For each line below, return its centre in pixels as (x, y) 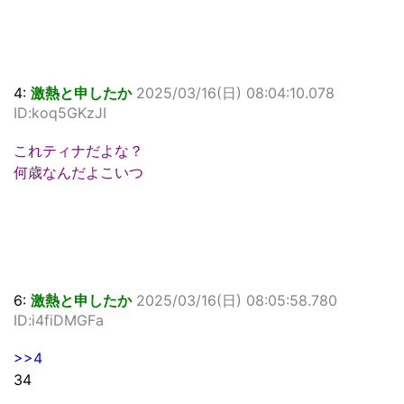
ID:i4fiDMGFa (59, 321)
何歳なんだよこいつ (78, 173)
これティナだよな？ (78, 151)
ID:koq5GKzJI (60, 113)
